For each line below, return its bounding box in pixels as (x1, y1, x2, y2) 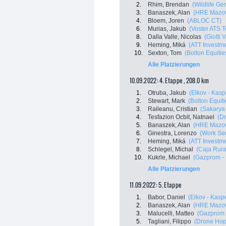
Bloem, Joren (148, 17, 184, 24)
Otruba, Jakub (148, 89, 186, 96)
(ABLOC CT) (187, 17, 221, 24)
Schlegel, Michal (148, 146, 193, 153)
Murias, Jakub (148, 25, 186, 32)
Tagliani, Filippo (148, 218, 191, 225)
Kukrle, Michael (148, 154, 190, 161)
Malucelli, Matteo (148, 210, 194, 217)
